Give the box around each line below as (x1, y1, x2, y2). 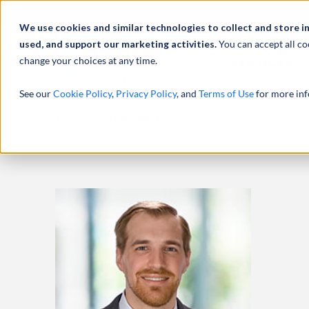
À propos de (210, 7, 258, 17)
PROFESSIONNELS (94, 114, 161, 123)
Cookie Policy (53, 88, 112, 99)
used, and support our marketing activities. (19, 38, 219, 50)
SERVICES (230, 56, 294, 70)
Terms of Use (199, 88, 254, 99)
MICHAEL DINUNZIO (168, 114, 238, 123)
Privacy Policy (116, 88, 177, 99)
